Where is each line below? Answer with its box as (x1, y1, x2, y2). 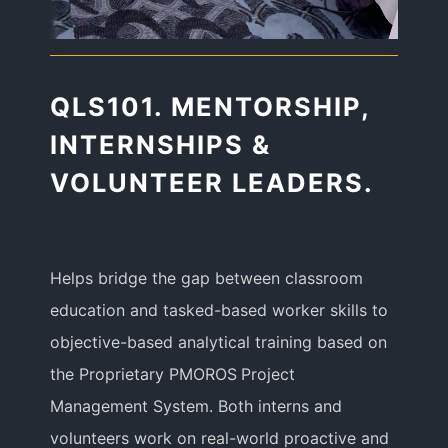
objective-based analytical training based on (50, 332, 388, 353)
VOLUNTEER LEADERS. (50, 167, 375, 199)
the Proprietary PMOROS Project (50, 364, 296, 385)
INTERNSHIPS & (50, 129, 272, 161)
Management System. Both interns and (50, 396, 343, 417)
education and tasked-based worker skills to (50, 300, 389, 321)
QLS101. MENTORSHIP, (50, 91, 371, 123)
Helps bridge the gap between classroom (50, 268, 364, 289)
